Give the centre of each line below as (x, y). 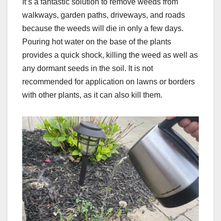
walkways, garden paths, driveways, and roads (104, 15)
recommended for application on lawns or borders (109, 81)
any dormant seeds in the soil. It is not (88, 68)
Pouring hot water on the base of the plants (97, 41)
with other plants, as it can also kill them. (92, 95)
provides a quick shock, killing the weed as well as (110, 55)
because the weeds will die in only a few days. (103, 28)
